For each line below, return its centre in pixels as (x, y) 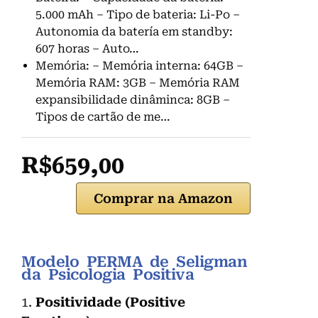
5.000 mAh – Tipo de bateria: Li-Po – (138, 14)
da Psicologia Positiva (108, 274)
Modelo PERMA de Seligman (134, 262)
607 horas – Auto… (87, 48)
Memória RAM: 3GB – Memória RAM (138, 82)
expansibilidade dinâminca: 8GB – (133, 99)
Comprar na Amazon (163, 198)
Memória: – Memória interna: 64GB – (139, 65)
